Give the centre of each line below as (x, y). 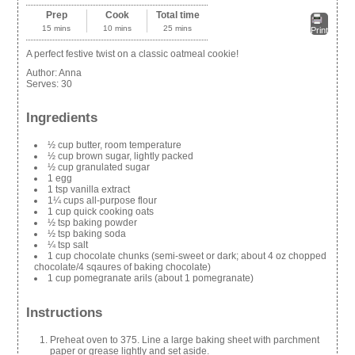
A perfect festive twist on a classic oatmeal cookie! (133, 53)
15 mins (57, 28)
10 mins (117, 28)
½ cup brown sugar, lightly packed (121, 157)
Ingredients (62, 118)
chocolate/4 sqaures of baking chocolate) (123, 267)
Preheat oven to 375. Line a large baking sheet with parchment (185, 340)
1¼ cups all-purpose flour (103, 201)
